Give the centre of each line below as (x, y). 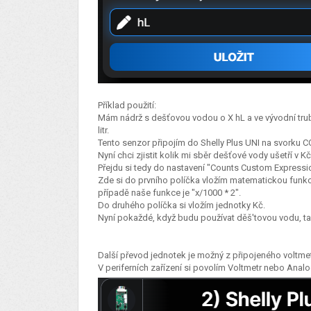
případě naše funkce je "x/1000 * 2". (169, 193)
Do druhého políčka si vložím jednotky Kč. (183, 205)
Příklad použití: (128, 106)
